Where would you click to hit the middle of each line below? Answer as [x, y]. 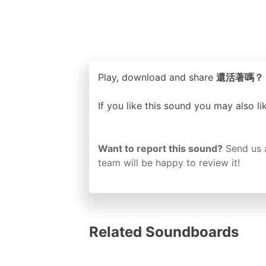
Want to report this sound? [160, 148]
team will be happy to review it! [169, 162]
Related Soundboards [164, 232]
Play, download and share [157, 77]
